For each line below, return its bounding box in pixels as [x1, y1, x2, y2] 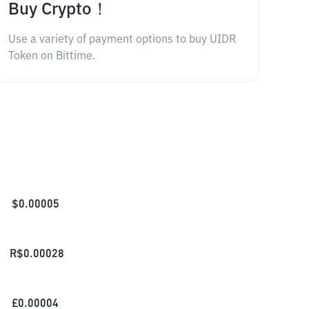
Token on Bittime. [8, 51, 95, 62]
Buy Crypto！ [8, 1, 108, 18]
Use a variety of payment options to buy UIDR [8, 34, 236, 46]
